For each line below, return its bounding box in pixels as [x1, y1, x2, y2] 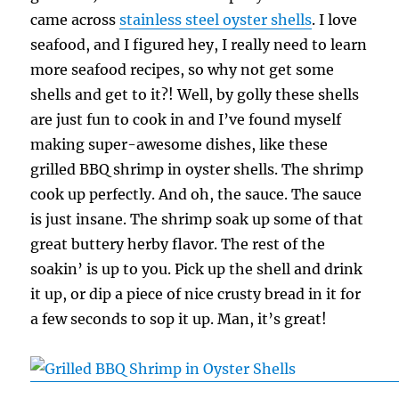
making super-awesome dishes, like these [30, 134, 329, 153]
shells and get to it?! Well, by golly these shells [30, 85, 360, 103]
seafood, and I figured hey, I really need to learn [30, 35, 368, 53]
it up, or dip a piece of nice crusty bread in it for [30, 284, 362, 303]
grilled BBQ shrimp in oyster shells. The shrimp [30, 159, 364, 178]
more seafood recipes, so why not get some [30, 60, 335, 78]
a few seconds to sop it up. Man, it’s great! [30, 309, 328, 328]
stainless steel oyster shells [119, 10, 313, 28]
